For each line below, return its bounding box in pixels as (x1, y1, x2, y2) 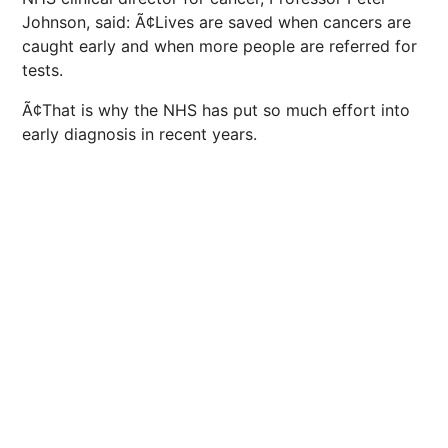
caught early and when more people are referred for (22, 36, 417, 56)
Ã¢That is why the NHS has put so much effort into (22, 100, 410, 120)
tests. (22, 60, 63, 80)
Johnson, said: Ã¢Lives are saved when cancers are (22, 12, 411, 32)
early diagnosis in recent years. (22, 124, 257, 144)
